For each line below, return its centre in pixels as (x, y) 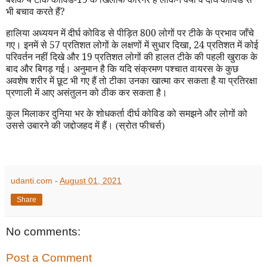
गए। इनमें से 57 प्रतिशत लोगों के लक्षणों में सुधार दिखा (97, 44)
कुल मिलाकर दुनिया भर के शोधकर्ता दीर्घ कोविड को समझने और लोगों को (127, 114)
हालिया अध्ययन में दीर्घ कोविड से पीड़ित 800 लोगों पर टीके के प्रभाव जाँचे (130, 32)
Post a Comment (49, 257)
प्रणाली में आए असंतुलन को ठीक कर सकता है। (87, 92)
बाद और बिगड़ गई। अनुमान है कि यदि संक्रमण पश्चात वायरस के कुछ (122, 68)
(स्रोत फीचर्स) (140, 126)
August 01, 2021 (91, 181)
